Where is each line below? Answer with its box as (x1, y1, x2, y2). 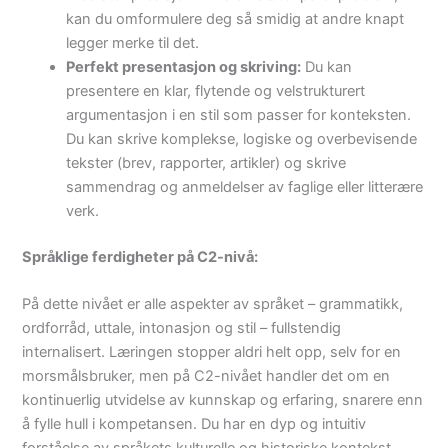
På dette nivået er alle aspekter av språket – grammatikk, (22, 295, 404, 314)
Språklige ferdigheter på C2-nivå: (22, 248, 259, 267)
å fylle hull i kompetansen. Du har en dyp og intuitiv (22, 415, 367, 434)
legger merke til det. (66, 34, 200, 53)
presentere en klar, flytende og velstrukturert (66, 82, 366, 101)
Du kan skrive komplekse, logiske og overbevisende (66, 130, 418, 149)
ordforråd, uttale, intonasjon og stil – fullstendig (22, 319, 342, 338)
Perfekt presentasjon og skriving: (66, 58, 302, 77)
